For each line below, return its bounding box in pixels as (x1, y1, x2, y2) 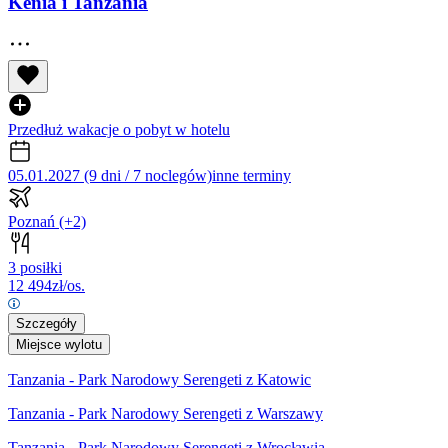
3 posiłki (8, 259, 62, 277)
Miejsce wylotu (16, 337, 102, 353)
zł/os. (52, 277, 85, 295)
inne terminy (212, 167, 291, 185)
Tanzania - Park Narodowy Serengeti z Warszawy (8, 405, 323, 423)
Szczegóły (16, 316, 77, 332)
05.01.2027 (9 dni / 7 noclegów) (8, 167, 212, 185)
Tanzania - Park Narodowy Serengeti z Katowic (8, 371, 311, 389)
